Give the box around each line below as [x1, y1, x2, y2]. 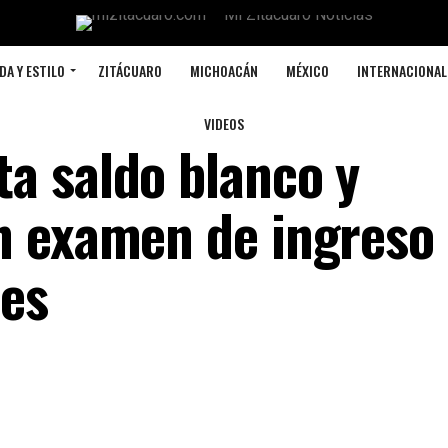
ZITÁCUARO [97, 60, 162, 81]
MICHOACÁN [189, 60, 258, 81]
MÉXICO [285, 60, 329, 81]
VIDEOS [204, 113, 244, 134]
